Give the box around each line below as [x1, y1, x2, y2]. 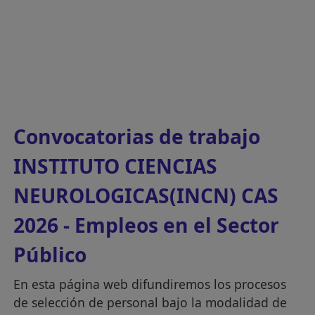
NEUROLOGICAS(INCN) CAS [13, 182, 279, 209]
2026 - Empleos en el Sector [13, 212, 280, 238]
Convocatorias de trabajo [13, 123, 261, 150]
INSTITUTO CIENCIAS [13, 153, 218, 179]
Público [13, 241, 87, 268]
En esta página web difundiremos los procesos [13, 276, 287, 292]
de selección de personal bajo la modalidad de [13, 294, 288, 311]
